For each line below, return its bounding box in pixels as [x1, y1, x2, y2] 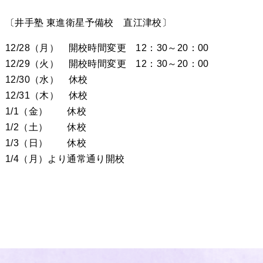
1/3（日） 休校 [5, 138, 86, 148]
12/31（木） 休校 [5, 90, 88, 100]
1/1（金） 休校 [5, 106, 86, 116]
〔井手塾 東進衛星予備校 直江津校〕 [5, 18, 172, 28]
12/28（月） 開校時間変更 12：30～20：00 [5, 43, 209, 53]
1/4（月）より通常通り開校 [5, 154, 125, 164]
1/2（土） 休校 [5, 122, 86, 132]
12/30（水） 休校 [5, 75, 88, 85]
